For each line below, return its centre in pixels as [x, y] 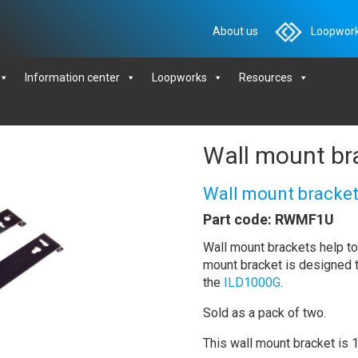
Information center [72, 78]
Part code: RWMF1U [268, 219]
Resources [266, 78]
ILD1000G [252, 282]
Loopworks [179, 78]
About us [235, 31]
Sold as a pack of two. [264, 312]
